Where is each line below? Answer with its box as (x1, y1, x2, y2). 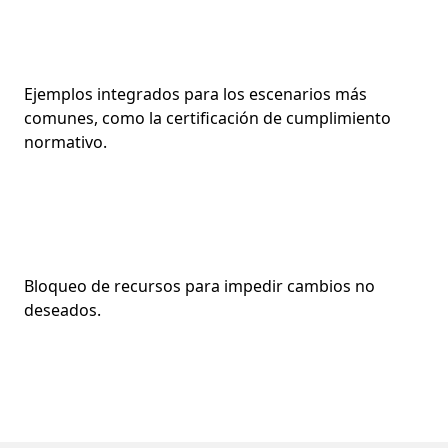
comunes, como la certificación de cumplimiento (24, 107, 391, 129)
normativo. (24, 131, 107, 153)
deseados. (24, 299, 101, 321)
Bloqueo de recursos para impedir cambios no (24, 275, 375, 297)
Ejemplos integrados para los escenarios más (24, 83, 367, 105)
